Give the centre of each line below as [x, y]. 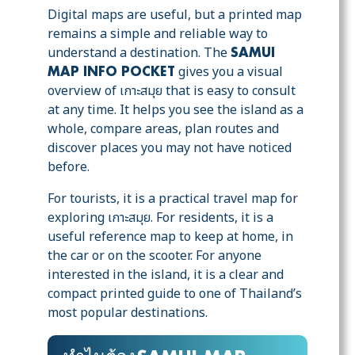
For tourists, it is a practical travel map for [173, 199]
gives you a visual [229, 73]
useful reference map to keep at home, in [170, 237]
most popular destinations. [128, 313]
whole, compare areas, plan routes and [163, 130]
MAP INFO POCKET [111, 73]
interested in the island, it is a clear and [166, 275]
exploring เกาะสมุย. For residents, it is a [160, 218]
